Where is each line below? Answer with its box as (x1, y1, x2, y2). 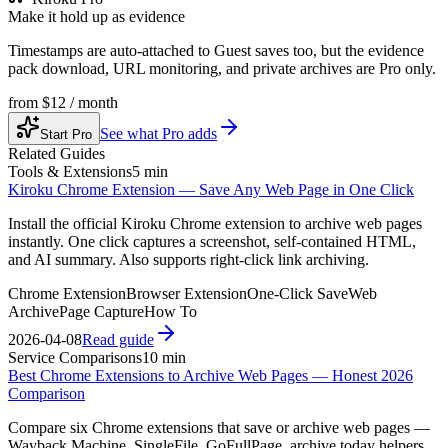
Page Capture (59, 302, 144, 320)
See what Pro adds (100, 124, 217, 142)
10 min (142, 348, 186, 366)
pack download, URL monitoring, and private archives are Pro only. (8, 59, 436, 77)
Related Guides (8, 144, 105, 162)
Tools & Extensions (8, 162, 132, 180)
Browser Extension (126, 284, 247, 302)
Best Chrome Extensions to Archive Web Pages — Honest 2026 (8, 366, 413, 384)
